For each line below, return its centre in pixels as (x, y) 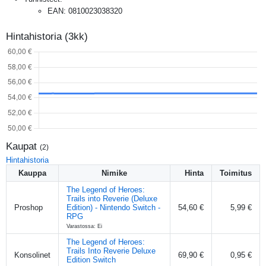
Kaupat (23, 146)
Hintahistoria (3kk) (47, 36)
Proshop (28, 207)
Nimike (114, 173)
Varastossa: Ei (84, 226)
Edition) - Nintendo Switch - (113, 207)
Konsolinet (32, 255)
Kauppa (32, 173)
